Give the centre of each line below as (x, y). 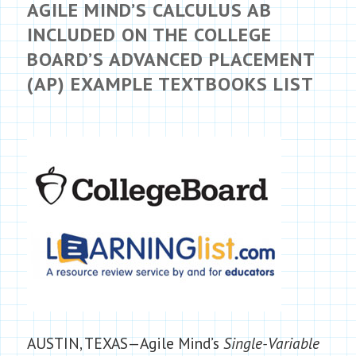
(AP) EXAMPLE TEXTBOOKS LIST (170, 84)
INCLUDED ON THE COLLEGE (149, 35)
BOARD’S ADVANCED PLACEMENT (170, 59)
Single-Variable (271, 343)
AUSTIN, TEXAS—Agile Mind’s (125, 343)
